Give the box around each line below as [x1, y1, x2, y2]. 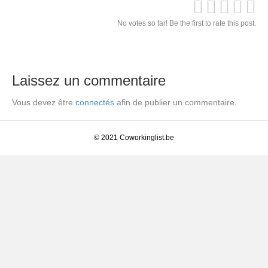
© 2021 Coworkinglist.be [94, 133, 174, 142]
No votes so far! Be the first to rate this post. [117, 19, 256, 28]
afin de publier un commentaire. [114, 98, 237, 108]
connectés [75, 98, 114, 108]
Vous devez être [12, 98, 75, 108]
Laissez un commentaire [12, 72, 166, 89]
